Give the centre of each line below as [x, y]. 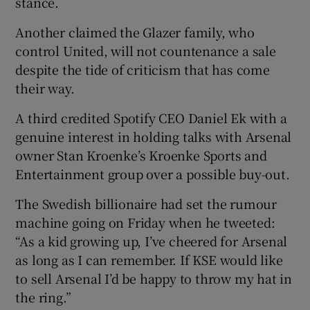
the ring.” [43, 297]
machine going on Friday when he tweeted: [145, 222]
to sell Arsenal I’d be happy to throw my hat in [154, 278]
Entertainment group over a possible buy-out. [153, 173]
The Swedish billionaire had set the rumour [146, 203]
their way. [45, 88]
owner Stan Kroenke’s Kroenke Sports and [141, 155]
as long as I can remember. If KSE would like [149, 259]
